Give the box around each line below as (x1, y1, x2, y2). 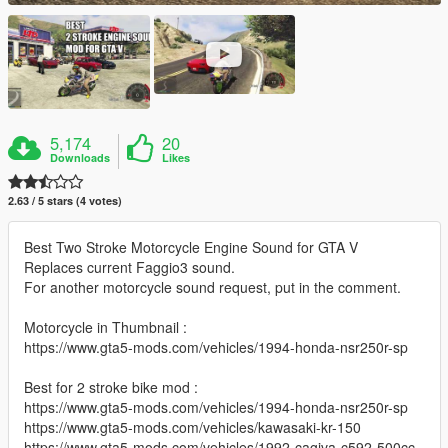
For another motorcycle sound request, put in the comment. (24, 276, 401, 297)
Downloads (50, 149, 111, 165)
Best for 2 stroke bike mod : (24, 376, 198, 397)
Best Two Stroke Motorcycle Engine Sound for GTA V (24, 236, 358, 257)
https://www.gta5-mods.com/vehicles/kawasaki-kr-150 (24, 416, 361, 437)
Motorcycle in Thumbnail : (24, 316, 187, 337)
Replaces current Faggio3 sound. (24, 256, 235, 277)
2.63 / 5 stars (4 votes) (8, 192, 122, 208)
